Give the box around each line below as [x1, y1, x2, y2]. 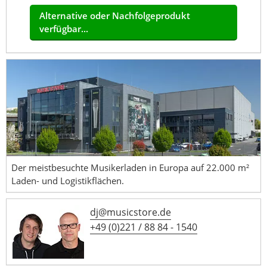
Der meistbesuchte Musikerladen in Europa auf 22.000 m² [11, 162, 249, 174]
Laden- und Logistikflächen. [11, 175, 124, 187]
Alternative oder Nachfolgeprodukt [39, 10, 191, 21]
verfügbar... [39, 23, 89, 35]
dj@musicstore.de [90, 206, 171, 219]
